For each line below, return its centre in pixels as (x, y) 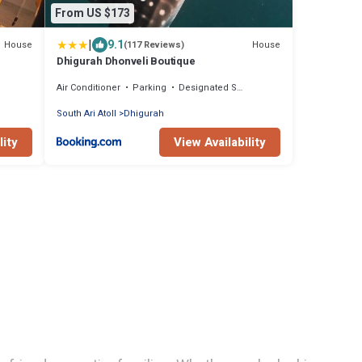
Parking (149, 88)
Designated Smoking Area (208, 88)
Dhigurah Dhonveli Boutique (126, 61)
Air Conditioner (88, 88)
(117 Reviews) (154, 45)
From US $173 (93, 13)
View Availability (220, 143)
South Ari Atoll (86, 114)
